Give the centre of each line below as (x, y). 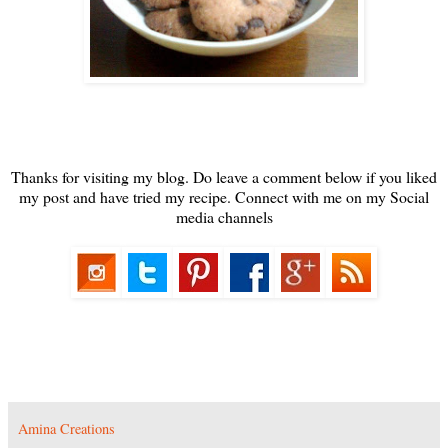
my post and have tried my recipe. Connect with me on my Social (224, 196)
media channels (224, 216)
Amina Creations (66, 428)
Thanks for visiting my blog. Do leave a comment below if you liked (224, 176)
